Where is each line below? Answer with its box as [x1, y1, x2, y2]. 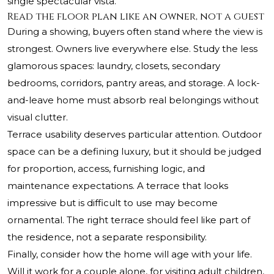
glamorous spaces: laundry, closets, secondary [7, 60, 220, 72]
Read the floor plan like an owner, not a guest [7, 10, 264, 24]
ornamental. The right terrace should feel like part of [7, 214, 250, 226]
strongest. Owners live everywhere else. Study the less [7, 43, 257, 55]
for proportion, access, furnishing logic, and [7, 163, 205, 175]
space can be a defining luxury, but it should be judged [7, 146, 261, 158]
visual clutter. [7, 111, 68, 124]
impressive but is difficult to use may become [7, 197, 218, 209]
